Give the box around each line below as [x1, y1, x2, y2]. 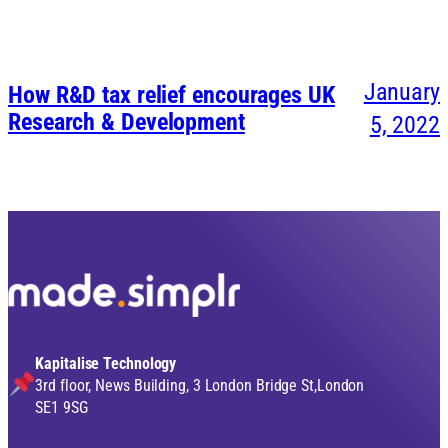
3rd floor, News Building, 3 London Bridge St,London [35, 375, 365, 395]
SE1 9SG [35, 397, 88, 417]
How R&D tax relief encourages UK [8, 80, 335, 109]
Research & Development [8, 107, 245, 136]
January [363, 77, 440, 106]
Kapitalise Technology [35, 353, 177, 373]
